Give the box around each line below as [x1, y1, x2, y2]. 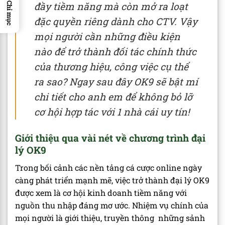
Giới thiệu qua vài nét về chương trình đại [15, 132, 205, 145]
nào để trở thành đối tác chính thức [34, 45, 196, 58]
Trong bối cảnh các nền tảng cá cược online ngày [15, 162, 202, 173]
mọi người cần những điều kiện [34, 30, 180, 43]
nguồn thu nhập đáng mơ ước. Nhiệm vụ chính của [15, 199, 208, 210]
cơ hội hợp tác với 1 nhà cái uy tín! [34, 105, 190, 119]
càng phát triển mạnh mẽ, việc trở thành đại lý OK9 [15, 174, 209, 185]
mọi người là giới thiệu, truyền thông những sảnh [15, 212, 205, 223]
